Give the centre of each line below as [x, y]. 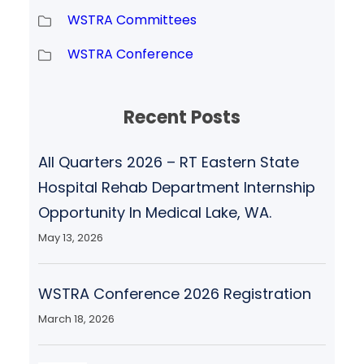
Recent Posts [182, 117]
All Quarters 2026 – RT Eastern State [168, 162]
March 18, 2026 [76, 318]
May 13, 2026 [70, 237]
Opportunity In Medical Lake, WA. [154, 212]
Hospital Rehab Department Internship [176, 187]
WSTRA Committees [132, 19]
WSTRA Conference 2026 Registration [174, 293]
